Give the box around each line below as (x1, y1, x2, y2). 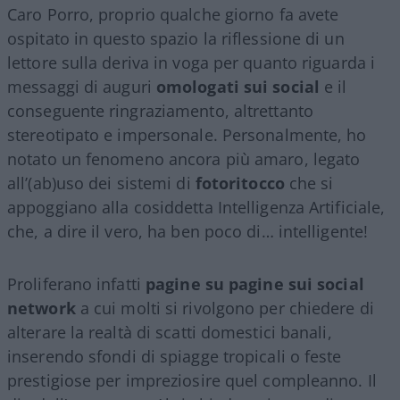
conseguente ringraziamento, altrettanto (7, 99, 313, 121)
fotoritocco (195, 171, 285, 194)
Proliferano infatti (7, 272, 146, 295)
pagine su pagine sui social (146, 272, 364, 295)
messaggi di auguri (7, 75, 156, 97)
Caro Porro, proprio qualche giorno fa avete (7, 3, 339, 25)
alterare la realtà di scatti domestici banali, (7, 321, 332, 343)
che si (284, 171, 334, 194)
